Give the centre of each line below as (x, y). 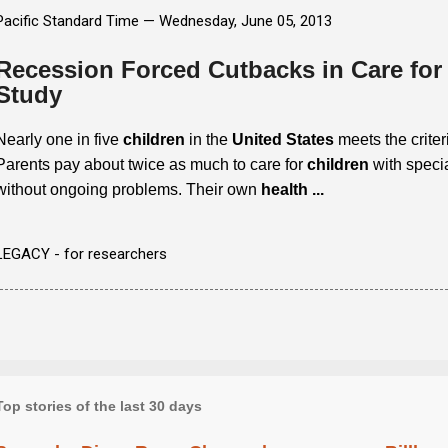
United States (283, 139)
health (284, 189)
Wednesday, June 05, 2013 (245, 20)
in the (208, 139)
